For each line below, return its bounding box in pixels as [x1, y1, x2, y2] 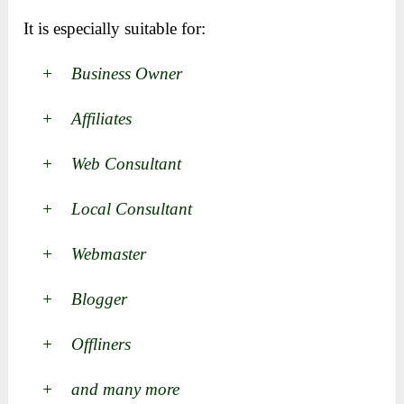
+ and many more [23, 380, 180, 399]
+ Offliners [23, 335, 132, 354]
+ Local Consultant [23, 199, 193, 219]
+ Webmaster [23, 244, 147, 264]
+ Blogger [23, 289, 128, 309]
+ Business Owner [23, 64, 183, 84]
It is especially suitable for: [23, 19, 207, 39]
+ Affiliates [23, 109, 133, 129]
